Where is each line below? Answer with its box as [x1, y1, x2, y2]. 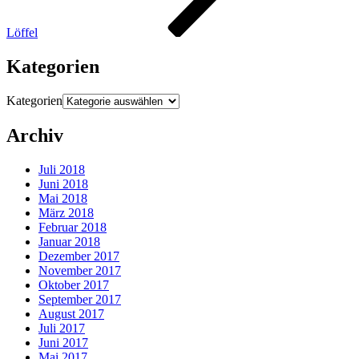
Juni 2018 [38, 176, 88, 191]
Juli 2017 [38, 321, 85, 335]
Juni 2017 [38, 335, 88, 349]
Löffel [6, 26, 38, 40]
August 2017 [38, 306, 104, 321]
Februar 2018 [38, 220, 107, 234]
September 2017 [38, 292, 121, 306]
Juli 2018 [38, 162, 85, 176]
